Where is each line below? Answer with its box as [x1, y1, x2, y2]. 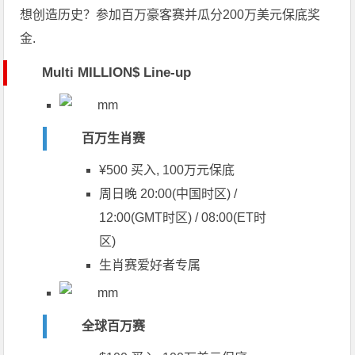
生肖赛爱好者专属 [99, 258, 201, 273]
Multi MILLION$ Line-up [42, 65, 192, 81]
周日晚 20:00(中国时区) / [99, 187, 238, 201]
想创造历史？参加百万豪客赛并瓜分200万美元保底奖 [20, 8, 321, 22]
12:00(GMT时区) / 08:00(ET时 [99, 211, 267, 225]
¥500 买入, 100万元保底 [99, 163, 235, 177]
